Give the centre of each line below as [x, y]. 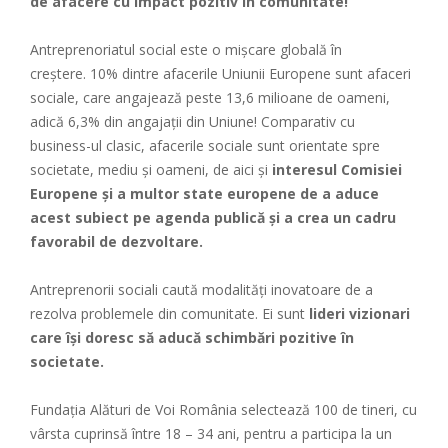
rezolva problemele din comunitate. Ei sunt [167, 313]
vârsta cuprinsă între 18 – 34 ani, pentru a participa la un [211, 433]
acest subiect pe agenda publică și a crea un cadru [213, 217]
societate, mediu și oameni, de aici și [151, 169]
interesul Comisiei [337, 169]
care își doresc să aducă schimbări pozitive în [192, 337]
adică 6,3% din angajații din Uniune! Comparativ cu [192, 121]
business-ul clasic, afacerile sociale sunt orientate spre [205, 145]
